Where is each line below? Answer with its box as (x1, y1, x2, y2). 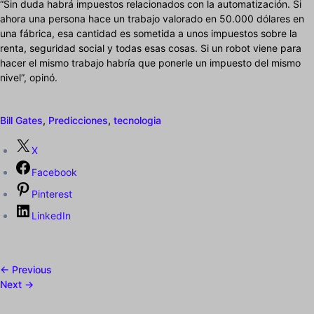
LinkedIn (32, 210, 71, 222)
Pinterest (32, 188, 72, 200)
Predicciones (48, 114, 108, 127)
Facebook (32, 166, 77, 179)
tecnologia (114, 114, 161, 127)
